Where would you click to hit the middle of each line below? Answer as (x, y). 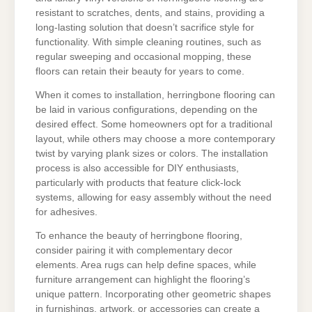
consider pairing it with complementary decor (134, 250)
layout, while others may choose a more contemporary (155, 139)
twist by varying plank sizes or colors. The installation (152, 153)
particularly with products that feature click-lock (138, 182)
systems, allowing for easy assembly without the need (154, 197)
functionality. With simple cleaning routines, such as (148, 42)
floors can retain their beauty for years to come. (140, 72)
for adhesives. (67, 212)
